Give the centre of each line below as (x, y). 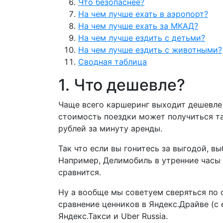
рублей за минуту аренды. (110, 128)
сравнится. (81, 172)
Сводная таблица (112, 61)
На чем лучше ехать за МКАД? (138, 26)
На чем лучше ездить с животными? (150, 50)
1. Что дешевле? (122, 85)
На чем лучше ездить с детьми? (142, 38)
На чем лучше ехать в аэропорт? (143, 14)
